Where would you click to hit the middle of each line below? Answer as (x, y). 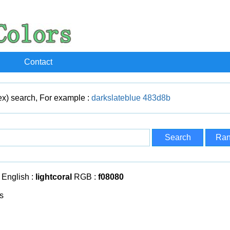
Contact (38, 62)
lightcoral (54, 177)
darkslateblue (116, 98)
